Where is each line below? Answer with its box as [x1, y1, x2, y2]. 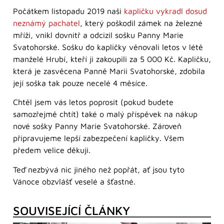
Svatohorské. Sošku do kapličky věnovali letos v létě [13, 42, 203, 51]
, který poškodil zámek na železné [80, 18, 202, 27]
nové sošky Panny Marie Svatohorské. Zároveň [13, 121, 181, 131]
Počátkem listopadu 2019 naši [13, 6, 124, 15]
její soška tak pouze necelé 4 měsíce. [13, 78, 147, 87]
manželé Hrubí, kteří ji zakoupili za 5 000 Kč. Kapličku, [13, 54, 211, 63]
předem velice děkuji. [13, 145, 90, 155]
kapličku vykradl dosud [124, 6, 207, 15]
